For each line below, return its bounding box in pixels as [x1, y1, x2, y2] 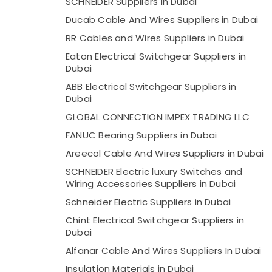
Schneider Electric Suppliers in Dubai [66, 195, 231, 208]
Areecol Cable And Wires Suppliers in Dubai [66, 147, 264, 160]
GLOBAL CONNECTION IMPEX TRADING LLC [66, 110, 250, 123]
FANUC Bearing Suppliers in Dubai [66, 129, 217, 141]
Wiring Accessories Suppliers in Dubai [66, 177, 236, 190]
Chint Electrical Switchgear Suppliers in [66, 214, 245, 226]
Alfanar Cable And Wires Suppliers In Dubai [66, 244, 262, 257]
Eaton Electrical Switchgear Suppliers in [66, 50, 246, 63]
